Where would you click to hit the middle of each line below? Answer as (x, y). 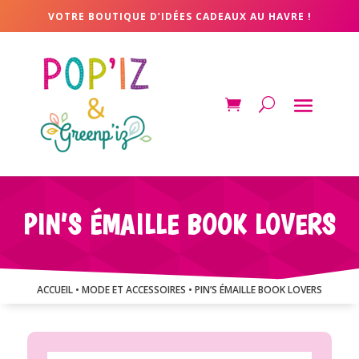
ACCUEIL (55, 290)
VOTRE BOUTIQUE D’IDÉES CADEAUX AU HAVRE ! (179, 16)
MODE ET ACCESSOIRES (134, 290)
